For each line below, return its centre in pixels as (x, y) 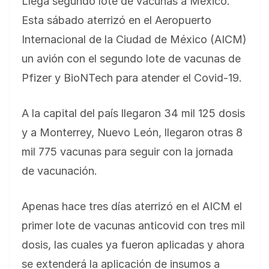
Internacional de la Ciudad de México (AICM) (134, 40)
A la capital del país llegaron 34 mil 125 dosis (133, 113)
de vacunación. (59, 171)
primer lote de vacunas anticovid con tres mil (133, 226)
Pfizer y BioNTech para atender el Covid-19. (132, 78)
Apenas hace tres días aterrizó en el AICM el (132, 207)
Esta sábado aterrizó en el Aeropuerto (116, 20)
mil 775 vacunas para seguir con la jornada (127, 152)
